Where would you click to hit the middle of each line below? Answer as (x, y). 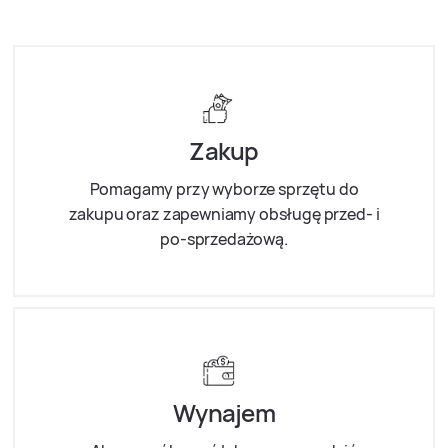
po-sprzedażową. (224, 239)
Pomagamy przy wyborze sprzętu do (224, 189)
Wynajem (224, 413)
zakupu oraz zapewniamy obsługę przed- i (224, 214)
